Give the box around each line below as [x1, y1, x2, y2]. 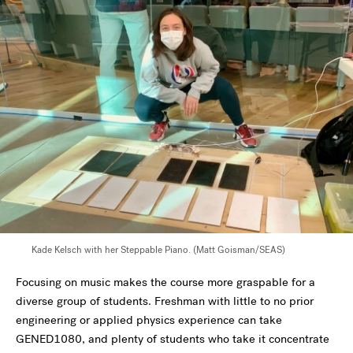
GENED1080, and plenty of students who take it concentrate [16, 331, 329, 347]
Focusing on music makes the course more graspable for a [16, 274, 315, 291]
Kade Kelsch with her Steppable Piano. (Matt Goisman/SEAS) [32, 243, 285, 257]
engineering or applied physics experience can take [16, 312, 282, 329]
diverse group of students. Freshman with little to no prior [16, 293, 314, 310]
